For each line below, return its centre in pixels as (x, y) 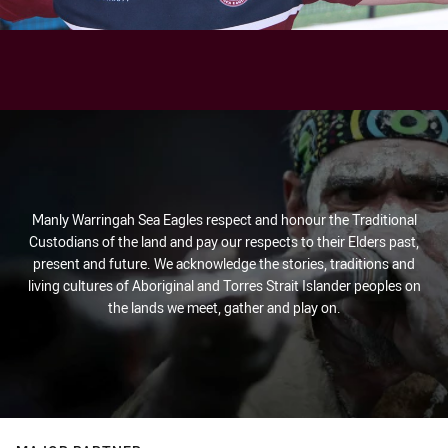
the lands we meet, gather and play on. (224, 308)
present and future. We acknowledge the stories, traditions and (224, 264)
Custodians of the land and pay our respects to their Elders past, (224, 242)
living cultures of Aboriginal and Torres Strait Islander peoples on (224, 286)
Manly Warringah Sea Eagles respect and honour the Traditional (224, 220)
